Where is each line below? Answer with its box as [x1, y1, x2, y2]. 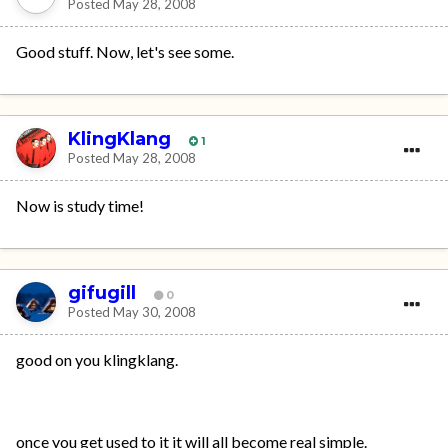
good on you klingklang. [16, 350, 178, 369]
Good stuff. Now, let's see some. [16, 42, 234, 61]
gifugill [68, 281, 136, 304]
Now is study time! [16, 196, 144, 215]
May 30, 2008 [113, 303, 196, 320]
